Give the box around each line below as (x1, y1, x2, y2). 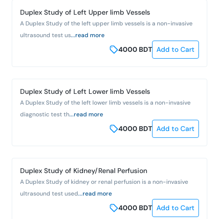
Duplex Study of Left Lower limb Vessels (20, 87, 150, 96)
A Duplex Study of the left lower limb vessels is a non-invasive (20, 98, 191, 107)
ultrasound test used (20, 189, 78, 197)
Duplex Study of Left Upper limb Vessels (20, 7, 150, 17)
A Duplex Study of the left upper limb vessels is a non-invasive (20, 19, 193, 27)
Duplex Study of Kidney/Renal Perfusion (20, 166, 147, 175)
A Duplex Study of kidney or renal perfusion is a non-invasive (20, 177, 188, 186)
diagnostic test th (20, 110, 69, 118)
